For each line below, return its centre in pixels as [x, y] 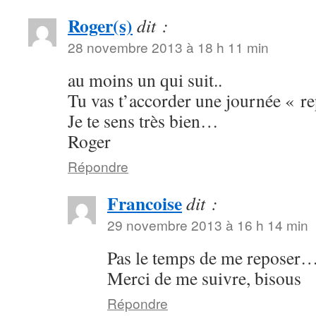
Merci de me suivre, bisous [204, 278]
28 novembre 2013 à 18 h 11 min [168, 47]
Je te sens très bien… [143, 121]
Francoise [145, 203]
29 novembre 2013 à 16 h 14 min [208, 225]
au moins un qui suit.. [145, 80]
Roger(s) [100, 25]
